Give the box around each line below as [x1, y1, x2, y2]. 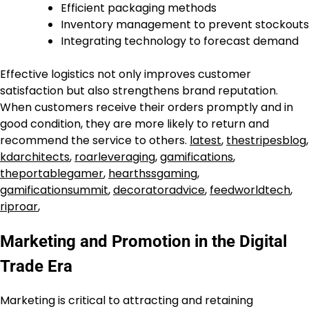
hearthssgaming [108, 165, 197, 181]
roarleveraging [74, 148, 155, 165]
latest [190, 132, 221, 148]
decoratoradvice [113, 181, 205, 198]
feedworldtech [210, 181, 290, 198]
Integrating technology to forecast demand [61, 32, 299, 49]
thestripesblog [226, 132, 306, 148]
